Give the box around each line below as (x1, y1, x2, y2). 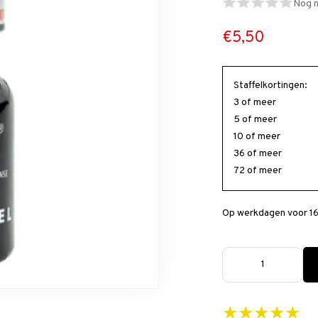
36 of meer (234, 147, 283, 160)
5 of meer (234, 113, 278, 126)
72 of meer (234, 164, 283, 177)
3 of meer (234, 96, 277, 109)
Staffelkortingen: (234, 79, 308, 92)
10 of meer (234, 130, 281, 143)
